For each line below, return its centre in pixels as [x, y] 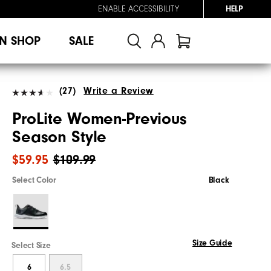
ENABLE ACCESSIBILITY [139, 9]
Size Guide [212, 243]
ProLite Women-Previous [100, 119]
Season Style [60, 137]
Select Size [31, 245]
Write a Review [119, 90]
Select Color [34, 180]
